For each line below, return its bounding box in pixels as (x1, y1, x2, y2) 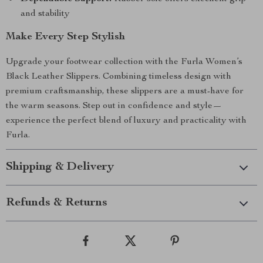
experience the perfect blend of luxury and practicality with (6, 116, 247, 126)
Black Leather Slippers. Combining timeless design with (6, 72, 231, 82)
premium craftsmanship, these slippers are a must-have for (6, 87, 244, 96)
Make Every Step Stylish (6, 32, 125, 42)
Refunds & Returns (6, 197, 107, 209)
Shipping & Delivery (6, 161, 114, 173)
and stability (21, 9, 70, 19)
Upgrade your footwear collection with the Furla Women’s (6, 58, 242, 67)
